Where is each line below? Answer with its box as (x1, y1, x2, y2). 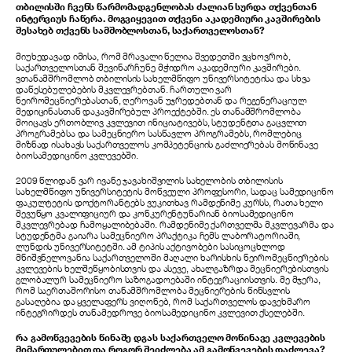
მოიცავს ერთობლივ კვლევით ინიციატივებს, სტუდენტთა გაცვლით (16, 115, 307, 128)
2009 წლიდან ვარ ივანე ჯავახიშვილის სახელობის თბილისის (16, 174, 283, 186)
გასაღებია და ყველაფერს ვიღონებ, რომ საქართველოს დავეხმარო (16, 295, 311, 307)
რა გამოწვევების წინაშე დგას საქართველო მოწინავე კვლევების (16, 331, 326, 344)
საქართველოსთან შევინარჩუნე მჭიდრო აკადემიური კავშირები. (16, 60, 301, 73)
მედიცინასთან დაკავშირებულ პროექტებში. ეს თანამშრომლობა (16, 104, 301, 117)
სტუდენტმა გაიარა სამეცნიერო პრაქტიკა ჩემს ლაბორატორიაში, (16, 229, 301, 241)
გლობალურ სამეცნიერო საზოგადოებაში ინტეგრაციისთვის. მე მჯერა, (16, 273, 321, 285)
